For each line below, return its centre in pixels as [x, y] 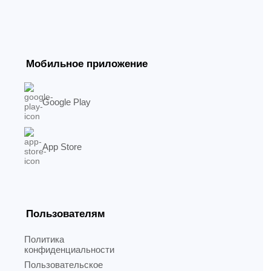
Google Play [67, 102]
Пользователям [66, 214]
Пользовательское [64, 265]
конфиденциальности [69, 250]
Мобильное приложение [87, 64]
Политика [44, 239]
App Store [62, 146]
